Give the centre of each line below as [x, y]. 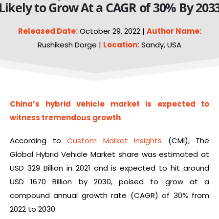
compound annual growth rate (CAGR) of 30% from [109, 195]
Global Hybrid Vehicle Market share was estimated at [109, 154]
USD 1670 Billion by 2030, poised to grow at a [109, 181]
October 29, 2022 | [112, 31]
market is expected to [157, 104]
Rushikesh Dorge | [70, 45]
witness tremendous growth [65, 118]
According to [38, 140]
